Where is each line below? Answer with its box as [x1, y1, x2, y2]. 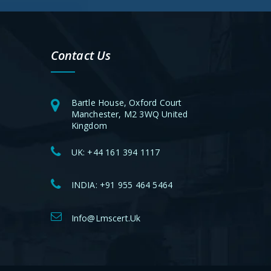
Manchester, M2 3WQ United [71, 108, 188, 120]
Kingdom [71, 119, 107, 131]
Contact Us [50, 47, 111, 64]
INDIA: [71, 179, 100, 191]
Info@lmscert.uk [71, 212, 141, 224]
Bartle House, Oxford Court [71, 96, 182, 108]
